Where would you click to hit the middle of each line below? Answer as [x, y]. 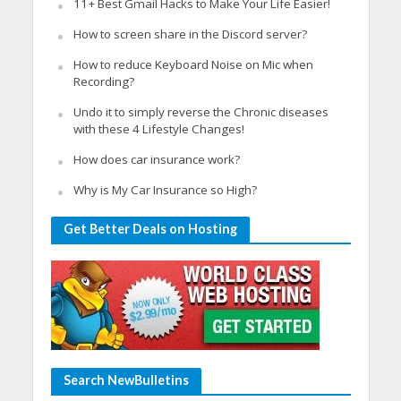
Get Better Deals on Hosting [150, 228]
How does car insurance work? [156, 159]
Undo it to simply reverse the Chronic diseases [200, 111]
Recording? [103, 81]
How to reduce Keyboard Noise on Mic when [193, 64]
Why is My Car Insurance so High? [165, 189]
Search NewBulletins [126, 380]
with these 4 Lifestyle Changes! [158, 128]
